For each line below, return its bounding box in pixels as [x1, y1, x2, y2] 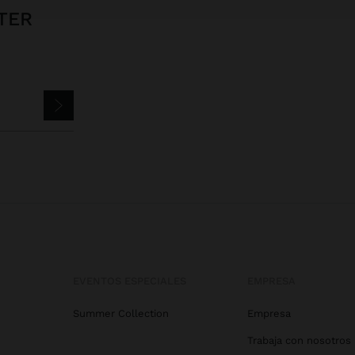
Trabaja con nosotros [247, 334, 351, 346]
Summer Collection [73, 307, 169, 319]
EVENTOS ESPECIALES [73, 275, 186, 287]
